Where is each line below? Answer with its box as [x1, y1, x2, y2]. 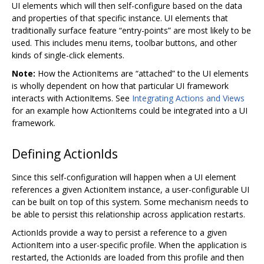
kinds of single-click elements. [12, 49, 124, 61]
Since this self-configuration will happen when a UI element [12, 171, 236, 183]
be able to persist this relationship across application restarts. [12, 208, 245, 220]
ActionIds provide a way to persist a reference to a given [12, 226, 227, 238]
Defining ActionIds [12, 145, 118, 162]
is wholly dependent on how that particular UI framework [12, 80, 229, 91]
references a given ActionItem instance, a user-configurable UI [12, 183, 249, 195]
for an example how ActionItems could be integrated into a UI [12, 104, 247, 116]
